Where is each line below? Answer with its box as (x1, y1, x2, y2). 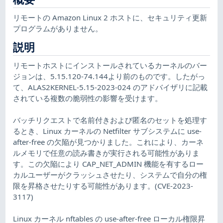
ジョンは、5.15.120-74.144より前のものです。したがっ (13, 71, 206, 81)
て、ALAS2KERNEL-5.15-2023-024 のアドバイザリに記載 (13, 82, 208, 92)
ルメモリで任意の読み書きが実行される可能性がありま (13, 147, 200, 158)
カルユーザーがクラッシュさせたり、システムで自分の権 (13, 169, 208, 180)
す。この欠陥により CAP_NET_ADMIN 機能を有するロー (13, 158, 204, 169)
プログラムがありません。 (13, 23, 103, 33)
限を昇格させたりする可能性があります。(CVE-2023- (13, 180, 194, 191)
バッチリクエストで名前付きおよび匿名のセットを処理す (13, 114, 208, 125)
